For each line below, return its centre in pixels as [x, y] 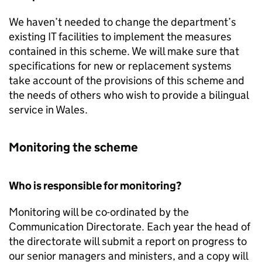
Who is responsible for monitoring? [95, 186]
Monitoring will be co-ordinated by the [99, 212]
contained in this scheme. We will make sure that [124, 51]
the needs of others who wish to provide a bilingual [129, 95]
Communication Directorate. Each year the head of [130, 227]
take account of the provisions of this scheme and [127, 80]
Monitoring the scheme [73, 147]
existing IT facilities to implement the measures [120, 37]
